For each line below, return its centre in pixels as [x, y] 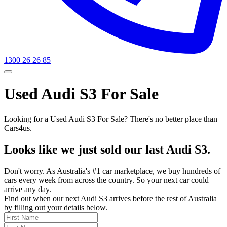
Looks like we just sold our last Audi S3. [107, 149]
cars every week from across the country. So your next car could [106, 180]
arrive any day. [28, 189]
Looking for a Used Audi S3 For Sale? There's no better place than [111, 119]
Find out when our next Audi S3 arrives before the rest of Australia [110, 198]
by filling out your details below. [56, 207]
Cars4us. [18, 128]
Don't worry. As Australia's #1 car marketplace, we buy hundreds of [112, 171]
